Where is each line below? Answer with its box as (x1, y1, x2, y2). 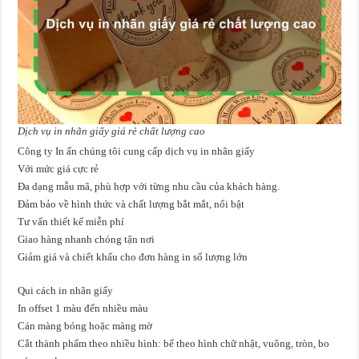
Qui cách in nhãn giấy (18, 284, 114, 297)
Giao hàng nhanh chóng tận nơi (18, 233, 155, 246)
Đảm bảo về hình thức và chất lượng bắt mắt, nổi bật (18, 198, 245, 211)
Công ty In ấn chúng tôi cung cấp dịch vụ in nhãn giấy (18, 145, 256, 158)
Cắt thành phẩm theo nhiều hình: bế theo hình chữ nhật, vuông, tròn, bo (18, 337, 330, 350)
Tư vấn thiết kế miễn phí (18, 216, 125, 228)
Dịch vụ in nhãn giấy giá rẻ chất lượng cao (18, 125, 206, 138)
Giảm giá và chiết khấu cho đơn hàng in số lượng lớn (18, 251, 248, 264)
